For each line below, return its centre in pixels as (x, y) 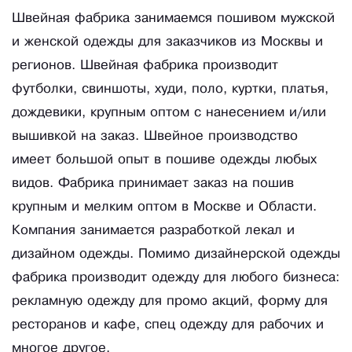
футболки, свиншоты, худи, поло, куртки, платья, (170, 90)
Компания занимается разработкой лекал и (153, 231)
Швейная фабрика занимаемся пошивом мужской (173, 19)
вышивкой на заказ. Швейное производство (155, 137)
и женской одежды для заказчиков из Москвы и (167, 42)
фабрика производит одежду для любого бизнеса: (176, 278)
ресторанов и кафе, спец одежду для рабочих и (168, 325)
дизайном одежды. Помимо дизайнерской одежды (176, 255)
